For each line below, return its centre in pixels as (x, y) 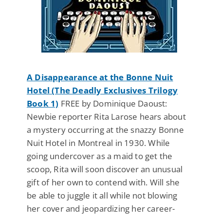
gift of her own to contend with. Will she (103, 182)
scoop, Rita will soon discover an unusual (105, 169)
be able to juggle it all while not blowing (102, 195)
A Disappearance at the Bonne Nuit (100, 77)
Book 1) (43, 103)
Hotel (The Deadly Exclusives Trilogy (102, 90)
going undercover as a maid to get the (100, 156)
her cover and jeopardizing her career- (101, 208)
